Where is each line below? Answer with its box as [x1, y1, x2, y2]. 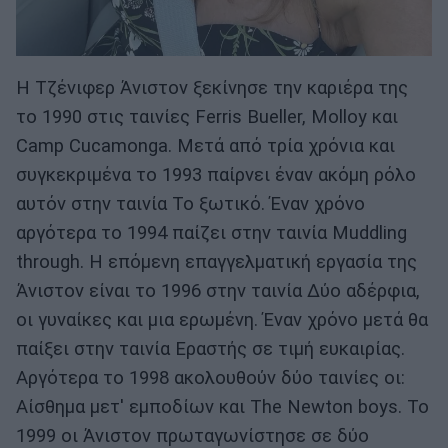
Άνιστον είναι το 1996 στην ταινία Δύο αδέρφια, [16, 280, 420, 303]
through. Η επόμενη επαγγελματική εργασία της [16, 251, 417, 274]
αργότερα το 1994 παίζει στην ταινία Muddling [16, 222, 407, 245]
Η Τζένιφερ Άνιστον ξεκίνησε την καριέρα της [16, 77, 408, 100]
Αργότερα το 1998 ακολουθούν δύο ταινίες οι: [16, 367, 405, 390]
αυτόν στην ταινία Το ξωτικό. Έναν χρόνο [16, 193, 365, 216]
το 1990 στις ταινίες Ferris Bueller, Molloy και [16, 106, 398, 129]
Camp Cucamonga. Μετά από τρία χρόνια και [16, 135, 395, 158]
